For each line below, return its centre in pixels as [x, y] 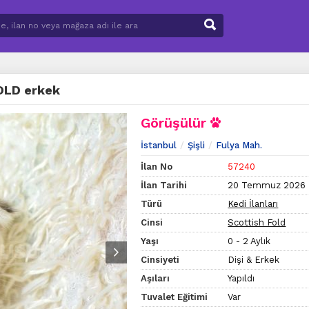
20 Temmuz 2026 [267, 185]
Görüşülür [176, 122]
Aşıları [156, 278]
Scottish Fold [257, 222]
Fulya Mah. [239, 145]
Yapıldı [241, 278]
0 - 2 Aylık [249, 241]
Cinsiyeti [160, 259]
